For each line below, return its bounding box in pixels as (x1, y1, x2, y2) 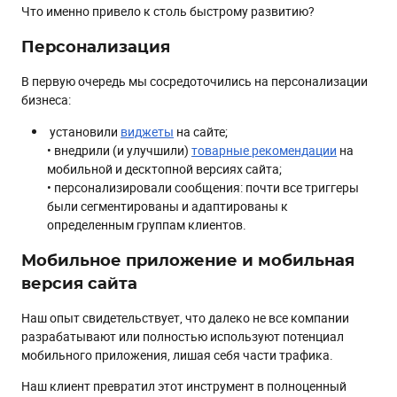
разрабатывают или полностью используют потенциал (21, 327, 344, 345)
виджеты (121, 122, 174, 140)
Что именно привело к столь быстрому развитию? (21, 2, 315, 19)
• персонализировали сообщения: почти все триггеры (47, 178, 359, 196)
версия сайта (21, 276, 137, 292)
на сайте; (174, 122, 228, 140)
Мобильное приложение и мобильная (21, 253, 354, 269)
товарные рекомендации (191, 141, 337, 159)
